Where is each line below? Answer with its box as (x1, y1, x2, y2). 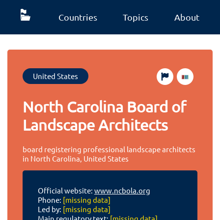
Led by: (37, 204, 63, 214)
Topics (123, 12, 149, 22)
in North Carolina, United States (23, 153, 129, 163)
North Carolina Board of (23, 98, 187, 116)
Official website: (37, 186, 94, 195)
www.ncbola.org (94, 186, 150, 195)
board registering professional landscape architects (23, 144, 196, 154)
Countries (58, 12, 97, 22)
